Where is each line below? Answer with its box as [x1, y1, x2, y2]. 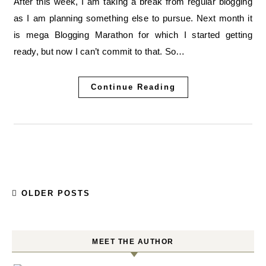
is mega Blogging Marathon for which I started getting [14, 30, 252, 40]
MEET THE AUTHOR [92, 237, 174, 246]
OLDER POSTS [18, 189, 90, 198]
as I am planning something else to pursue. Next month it [14, 13, 252, 23]
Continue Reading [90, 83, 176, 91]
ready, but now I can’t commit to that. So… [14, 46, 185, 56]
